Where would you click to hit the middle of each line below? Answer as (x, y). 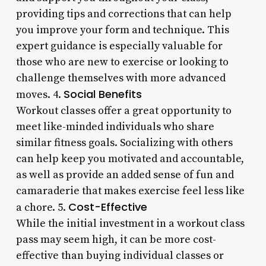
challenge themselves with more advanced (121, 78)
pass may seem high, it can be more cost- (116, 239)
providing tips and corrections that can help (123, 14)
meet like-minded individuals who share (115, 126)
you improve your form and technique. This (122, 30)
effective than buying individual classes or (120, 255)
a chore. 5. (42, 207)
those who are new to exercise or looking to (122, 62)
